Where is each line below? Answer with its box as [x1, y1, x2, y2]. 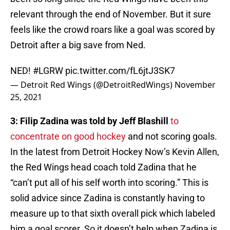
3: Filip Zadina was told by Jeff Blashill [10, 116, 170, 127]
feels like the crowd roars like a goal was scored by [10, 24, 215, 35]
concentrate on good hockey [10, 131, 126, 142]
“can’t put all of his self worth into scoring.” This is [10, 177, 208, 188]
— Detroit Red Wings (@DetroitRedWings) [10, 79, 175, 91]
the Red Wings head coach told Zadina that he [10, 162, 197, 173]
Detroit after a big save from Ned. [10, 40, 146, 51]
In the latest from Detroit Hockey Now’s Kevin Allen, [10, 146, 219, 158]
